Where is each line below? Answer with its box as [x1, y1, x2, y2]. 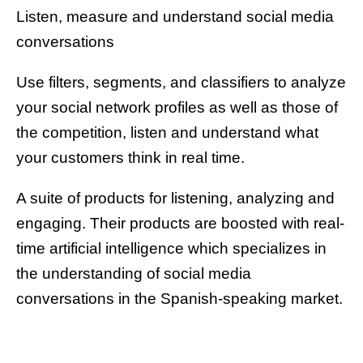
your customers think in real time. [16, 149, 245, 167]
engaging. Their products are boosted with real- [16, 215, 344, 233]
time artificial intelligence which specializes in [16, 240, 327, 258]
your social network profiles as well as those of [16, 99, 338, 117]
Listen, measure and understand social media [16, 8, 334, 26]
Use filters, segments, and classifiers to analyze [16, 74, 346, 92]
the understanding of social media [16, 265, 251, 283]
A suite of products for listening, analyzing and [16, 190, 335, 207]
